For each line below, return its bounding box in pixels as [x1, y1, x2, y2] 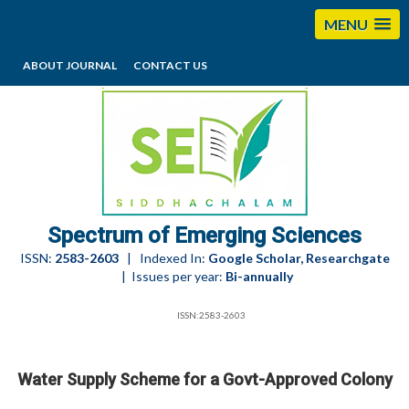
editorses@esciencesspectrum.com [183, 87, 391, 101]
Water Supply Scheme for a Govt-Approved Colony [16, 370, 393, 389]
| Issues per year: [116, 268, 225, 284]
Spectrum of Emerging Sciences [47, 223, 362, 248]
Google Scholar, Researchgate [207, 250, 390, 266]
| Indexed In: [118, 250, 208, 266]
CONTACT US [133, 58, 207, 72]
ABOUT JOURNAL [23, 58, 117, 72]
